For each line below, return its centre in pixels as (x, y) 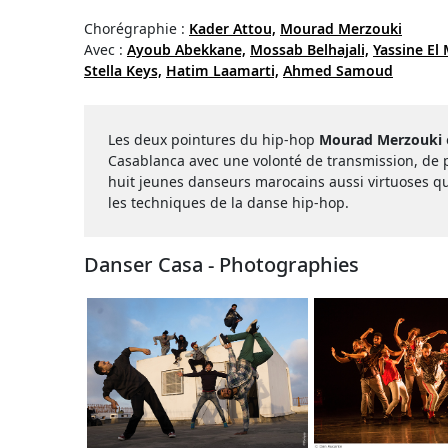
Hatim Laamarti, (222, 70)
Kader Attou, (232, 28)
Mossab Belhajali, (309, 49)
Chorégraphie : (136, 28)
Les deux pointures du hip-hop (213, 139)
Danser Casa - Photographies (221, 264)
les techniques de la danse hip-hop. (228, 202)
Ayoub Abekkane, (186, 49)
